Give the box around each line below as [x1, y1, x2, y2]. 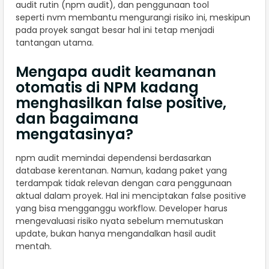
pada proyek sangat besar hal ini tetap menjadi [16, 23, 214, 36]
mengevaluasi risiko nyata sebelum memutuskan [16, 214, 223, 227]
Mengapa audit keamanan [16, 61, 216, 82]
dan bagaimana [16, 108, 139, 128]
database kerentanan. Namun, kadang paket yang [16, 164, 227, 177]
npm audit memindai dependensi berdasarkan [16, 151, 211, 164]
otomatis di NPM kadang [16, 77, 199, 97]
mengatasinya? [16, 124, 133, 144]
